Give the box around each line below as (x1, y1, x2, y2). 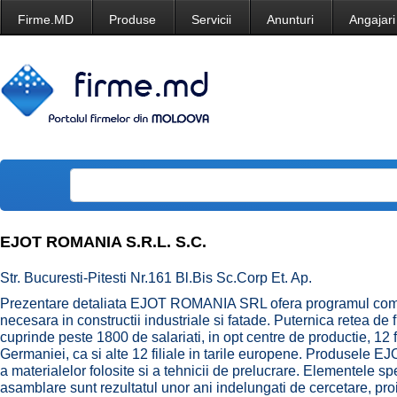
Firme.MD (18, 12, 74, 27)
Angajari (349, 12, 395, 27)
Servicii (191, 12, 231, 27)
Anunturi (267, 12, 314, 27)
